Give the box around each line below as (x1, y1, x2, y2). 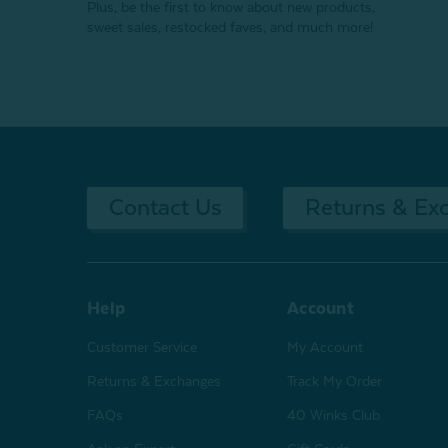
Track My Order (287, 372, 382, 389)
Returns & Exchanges (87, 372, 221, 389)
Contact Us (108, 194, 222, 221)
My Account (287, 338, 363, 355)
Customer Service (87, 338, 197, 355)
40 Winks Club (287, 406, 380, 423)
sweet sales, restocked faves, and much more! (87, 18, 373, 35)
